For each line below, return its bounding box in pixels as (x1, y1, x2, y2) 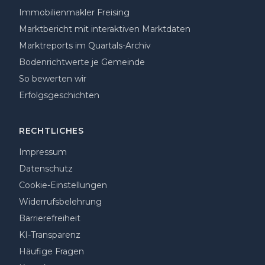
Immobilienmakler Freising (19, 7, 130, 18)
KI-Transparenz (19, 230, 80, 240)
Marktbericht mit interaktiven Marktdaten (19, 24, 190, 34)
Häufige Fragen (19, 246, 84, 257)
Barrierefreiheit (19, 213, 80, 224)
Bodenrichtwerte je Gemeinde (19, 57, 145, 67)
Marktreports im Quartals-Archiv (19, 40, 151, 51)
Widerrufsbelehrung (19, 196, 102, 207)
